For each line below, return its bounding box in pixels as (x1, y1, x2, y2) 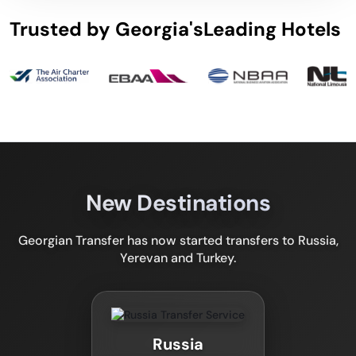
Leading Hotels (203, 17, 341, 41)
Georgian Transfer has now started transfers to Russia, (17, 232, 339, 249)
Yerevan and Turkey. (120, 250, 236, 266)
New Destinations (86, 188, 270, 218)
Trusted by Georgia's (10, 17, 203, 41)
